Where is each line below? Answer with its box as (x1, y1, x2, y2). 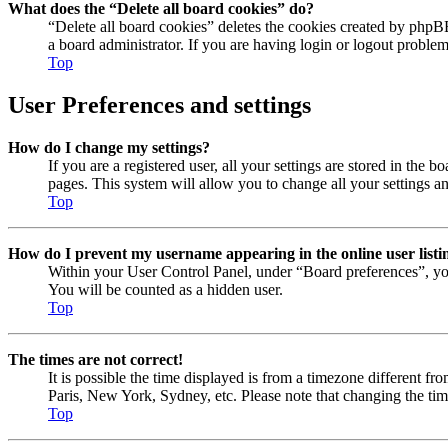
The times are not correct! (8, 350, 183, 368)
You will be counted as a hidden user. (48, 280, 283, 298)
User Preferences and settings (8, 92, 311, 118)
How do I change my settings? (8, 138, 210, 156)
